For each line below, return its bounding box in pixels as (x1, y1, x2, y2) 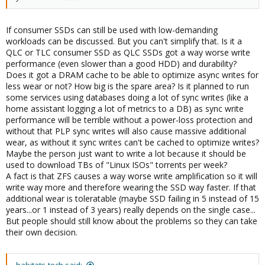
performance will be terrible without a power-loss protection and (6, 114, 253, 126)
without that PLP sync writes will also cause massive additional (6, 125, 246, 137)
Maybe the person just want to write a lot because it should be (6, 148, 246, 160)
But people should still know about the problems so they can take (6, 215, 257, 227)
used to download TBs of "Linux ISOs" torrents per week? (6, 159, 227, 171)
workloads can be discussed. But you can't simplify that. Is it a (6, 35, 242, 47)
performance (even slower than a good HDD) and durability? (6, 58, 237, 70)
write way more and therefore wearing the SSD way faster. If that (6, 182, 256, 193)
